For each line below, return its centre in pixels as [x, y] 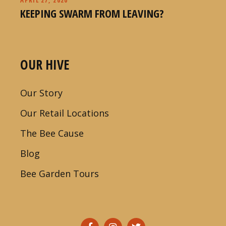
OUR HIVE [45, 64]
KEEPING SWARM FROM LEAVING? [92, 13]
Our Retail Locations [65, 113]
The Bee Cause [52, 133]
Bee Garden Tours [60, 173]
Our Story [42, 93]
